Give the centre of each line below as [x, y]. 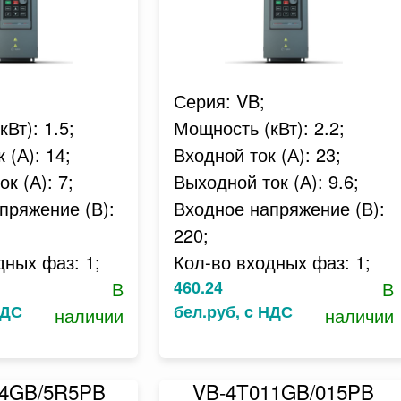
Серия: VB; [219, 101]
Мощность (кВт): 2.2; [259, 128]
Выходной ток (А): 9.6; [266, 181]
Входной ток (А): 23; [257, 154]
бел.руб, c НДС [233, 311]
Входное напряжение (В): [279, 208]
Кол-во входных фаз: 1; [272, 262]
